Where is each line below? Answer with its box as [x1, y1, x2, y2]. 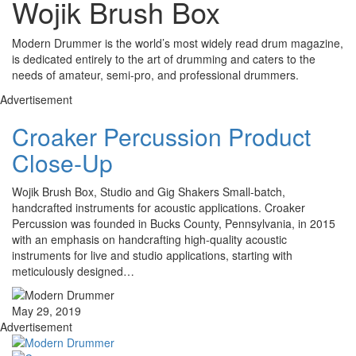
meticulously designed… [12, 263, 134, 280]
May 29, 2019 [12, 303, 81, 319]
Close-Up [12, 145, 113, 180]
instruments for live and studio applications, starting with [12, 247, 292, 264]
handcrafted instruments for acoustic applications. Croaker [12, 199, 305, 216]
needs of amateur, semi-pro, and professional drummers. [12, 67, 299, 83]
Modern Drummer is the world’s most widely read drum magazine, [12, 35, 343, 52]
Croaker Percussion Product [12, 119, 311, 154]
